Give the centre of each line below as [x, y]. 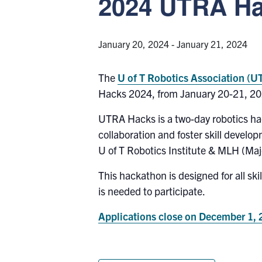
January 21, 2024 [212, 44]
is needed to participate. [151, 191]
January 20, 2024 [133, 44]
